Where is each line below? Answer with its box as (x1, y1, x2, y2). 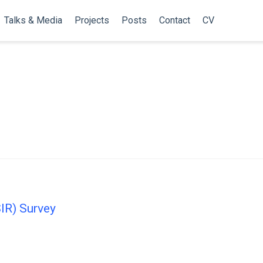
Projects (74, 15, 109, 26)
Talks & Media (4, 15, 62, 26)
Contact (159, 15, 190, 26)
